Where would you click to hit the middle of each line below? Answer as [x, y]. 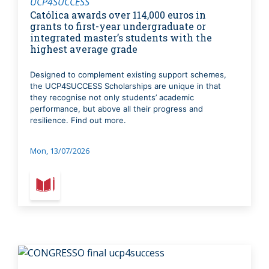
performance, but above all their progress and [116, 108]
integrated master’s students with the [121, 37]
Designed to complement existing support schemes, [128, 74]
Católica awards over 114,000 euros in [118, 14]
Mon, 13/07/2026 [60, 150]
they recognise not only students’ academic [112, 97]
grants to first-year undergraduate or [118, 26]
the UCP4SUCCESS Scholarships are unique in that [125, 86]
